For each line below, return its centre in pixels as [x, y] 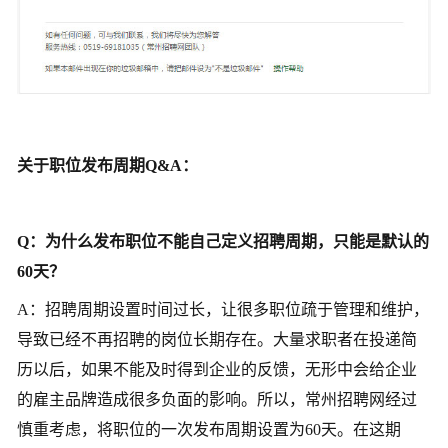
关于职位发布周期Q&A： [107, 166]
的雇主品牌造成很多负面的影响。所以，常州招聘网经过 [217, 400]
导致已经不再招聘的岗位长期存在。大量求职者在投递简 [217, 340]
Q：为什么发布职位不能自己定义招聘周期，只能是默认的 [223, 242]
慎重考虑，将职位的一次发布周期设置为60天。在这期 [209, 430]
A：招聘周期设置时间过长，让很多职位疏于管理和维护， [223, 310]
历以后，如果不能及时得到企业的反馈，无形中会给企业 [217, 370]
